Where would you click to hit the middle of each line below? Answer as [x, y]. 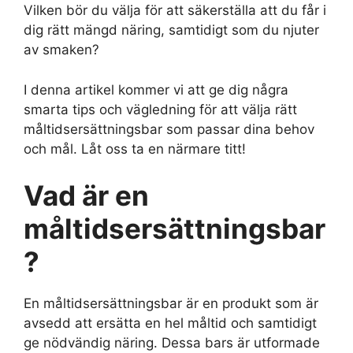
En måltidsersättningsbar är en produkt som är [171, 304]
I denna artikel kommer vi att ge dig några [156, 89]
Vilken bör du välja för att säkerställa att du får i [175, 11]
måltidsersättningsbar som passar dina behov [169, 129]
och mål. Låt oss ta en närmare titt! [135, 149]
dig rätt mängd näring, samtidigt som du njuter [171, 30]
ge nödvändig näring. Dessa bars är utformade [172, 343]
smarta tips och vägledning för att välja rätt [160, 109]
